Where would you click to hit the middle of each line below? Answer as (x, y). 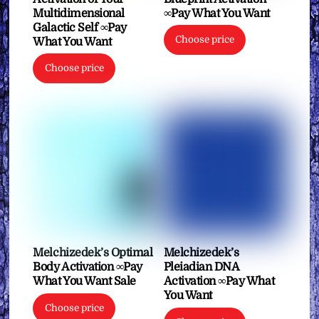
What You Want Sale (84, 282)
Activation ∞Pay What (219, 282)
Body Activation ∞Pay (88, 267)
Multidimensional (79, 13)
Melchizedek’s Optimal (93, 253)
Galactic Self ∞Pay (80, 27)
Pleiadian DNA (201, 267)
